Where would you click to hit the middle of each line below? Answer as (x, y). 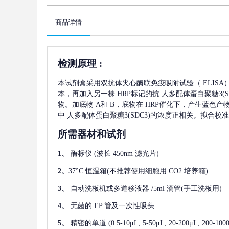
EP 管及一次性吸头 (124, 206)
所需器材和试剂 (92, 134)
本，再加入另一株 (86, 94)
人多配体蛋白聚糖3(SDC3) (109, 116)
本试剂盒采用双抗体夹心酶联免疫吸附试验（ (129, 83)
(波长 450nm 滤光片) (127, 154)
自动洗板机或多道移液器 (110, 189)
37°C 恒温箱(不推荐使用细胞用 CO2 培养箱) (138, 171)
